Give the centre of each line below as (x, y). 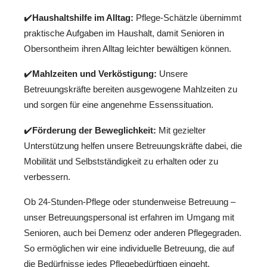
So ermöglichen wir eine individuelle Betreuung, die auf (129, 249)
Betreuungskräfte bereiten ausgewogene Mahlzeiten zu (131, 89)
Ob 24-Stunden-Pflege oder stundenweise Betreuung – (130, 202)
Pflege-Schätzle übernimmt (187, 17)
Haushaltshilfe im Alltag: (83, 17)
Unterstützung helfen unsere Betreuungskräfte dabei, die (133, 145)
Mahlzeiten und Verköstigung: (94, 74)
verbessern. (47, 176)
